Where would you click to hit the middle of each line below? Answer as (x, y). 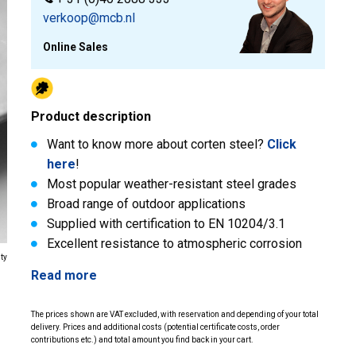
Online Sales (75, 46)
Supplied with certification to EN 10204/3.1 (166, 223)
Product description (91, 116)
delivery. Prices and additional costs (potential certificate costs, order (155, 327)
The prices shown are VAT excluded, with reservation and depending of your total (175, 315)
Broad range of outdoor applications (146, 203)
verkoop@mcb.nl (89, 17)
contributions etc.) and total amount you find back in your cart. (142, 340)
